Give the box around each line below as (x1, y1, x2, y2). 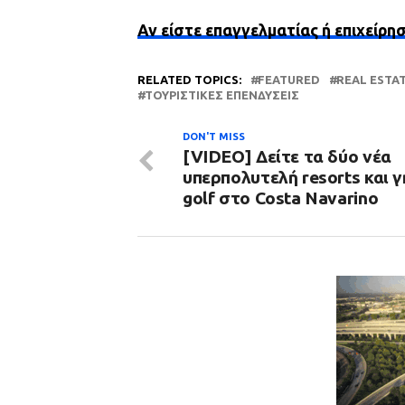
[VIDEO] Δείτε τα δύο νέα (183, 146, 391, 166)
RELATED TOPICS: (137, 73, 241, 86)
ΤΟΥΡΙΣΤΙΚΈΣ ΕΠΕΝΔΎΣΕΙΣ (145, 89, 299, 101)
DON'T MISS (183, 131, 245, 142)
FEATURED (258, 73, 320, 86)
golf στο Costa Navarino (183, 188, 379, 208)
